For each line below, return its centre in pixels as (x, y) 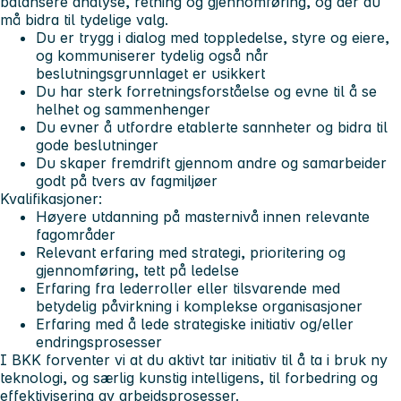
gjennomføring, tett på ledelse (137, 271)
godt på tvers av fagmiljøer (127, 181)
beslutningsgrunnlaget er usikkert (150, 74)
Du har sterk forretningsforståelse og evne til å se (206, 92)
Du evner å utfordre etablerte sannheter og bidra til (212, 128)
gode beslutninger (97, 145)
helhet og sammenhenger (123, 110)
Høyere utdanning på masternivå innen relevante (203, 217)
